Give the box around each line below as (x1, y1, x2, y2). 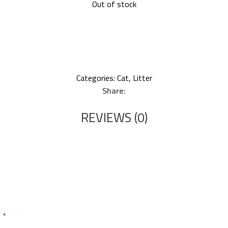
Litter (132, 70, 152, 85)
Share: (102, 83, 126, 98)
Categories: (76, 70, 115, 85)
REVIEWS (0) (80, 105, 148, 129)
